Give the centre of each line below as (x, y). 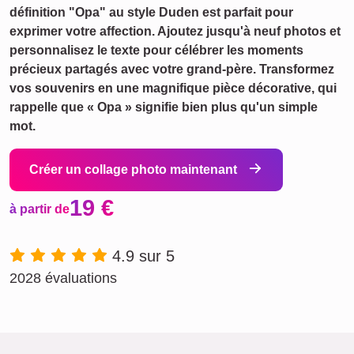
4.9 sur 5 (143, 256)
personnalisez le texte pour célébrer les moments (156, 50)
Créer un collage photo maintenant (135, 169)
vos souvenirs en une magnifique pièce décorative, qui (173, 88)
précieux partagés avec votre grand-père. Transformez (172, 69)
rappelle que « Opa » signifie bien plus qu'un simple (164, 107)
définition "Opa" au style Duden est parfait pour (151, 12)
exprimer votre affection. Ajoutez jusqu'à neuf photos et (175, 31)
